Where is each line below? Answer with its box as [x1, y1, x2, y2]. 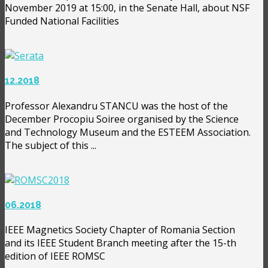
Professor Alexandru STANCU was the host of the [5, 99, 228, 112]
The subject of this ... [5, 138, 96, 152]
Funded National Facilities [5, 14, 119, 28]
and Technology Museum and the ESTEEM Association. [5, 125, 251, 139]
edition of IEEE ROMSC [5, 249, 105, 263]
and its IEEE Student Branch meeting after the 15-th [5, 236, 236, 250]
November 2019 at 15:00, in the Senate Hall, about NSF [5, 1, 249, 15]
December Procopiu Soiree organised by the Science [5, 112, 239, 126]
